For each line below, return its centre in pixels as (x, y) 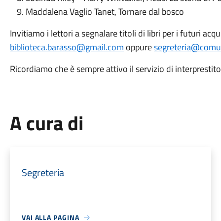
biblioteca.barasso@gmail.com (67, 47)
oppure (139, 47)
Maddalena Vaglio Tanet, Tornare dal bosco (105, 12)
